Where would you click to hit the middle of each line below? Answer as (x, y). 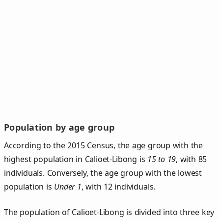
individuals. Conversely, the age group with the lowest (103, 173)
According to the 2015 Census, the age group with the (104, 145)
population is (29, 186)
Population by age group (59, 127)
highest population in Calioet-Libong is (76, 159)
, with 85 (192, 159)
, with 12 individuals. (118, 186)
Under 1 (68, 186)
